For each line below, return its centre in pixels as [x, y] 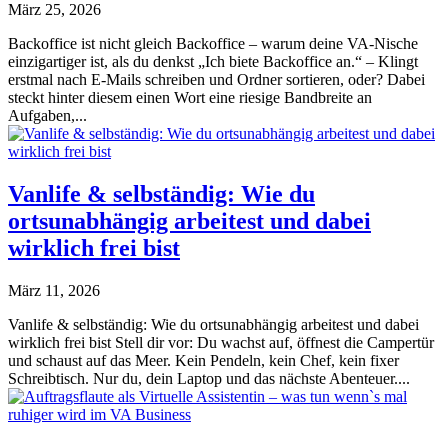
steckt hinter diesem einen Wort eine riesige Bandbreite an [190, 97]
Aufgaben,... [47, 115]
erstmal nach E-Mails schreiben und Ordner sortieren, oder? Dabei [216, 79]
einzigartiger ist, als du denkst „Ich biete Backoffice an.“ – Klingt [213, 61]
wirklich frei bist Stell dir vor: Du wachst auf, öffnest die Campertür [221, 342]
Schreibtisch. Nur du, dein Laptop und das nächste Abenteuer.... [209, 378]
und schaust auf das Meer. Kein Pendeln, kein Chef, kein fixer [203, 360]
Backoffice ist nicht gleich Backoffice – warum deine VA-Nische [213, 43]
